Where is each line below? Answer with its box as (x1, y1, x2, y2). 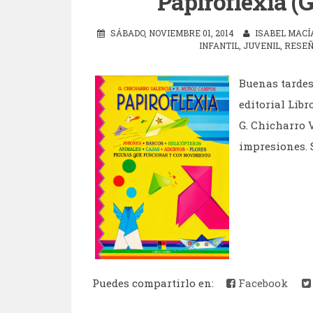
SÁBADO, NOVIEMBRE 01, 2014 (110, 27, 234, 38)
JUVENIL (243, 39, 280, 51)
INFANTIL (199, 39, 239, 51)
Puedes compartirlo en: (92, 276, 219, 291)
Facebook (235, 276, 288, 291)
